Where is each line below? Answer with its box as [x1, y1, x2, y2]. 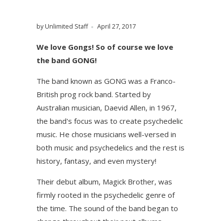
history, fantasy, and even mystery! [37, 156, 156, 166]
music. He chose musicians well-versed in [37, 129, 176, 139]
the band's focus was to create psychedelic [37, 116, 183, 126]
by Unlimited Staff [37, 22, 88, 31]
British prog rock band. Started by [37, 89, 151, 99]
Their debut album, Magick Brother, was [37, 177, 172, 186]
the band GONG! [37, 55, 97, 65]
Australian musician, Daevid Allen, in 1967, [37, 103, 177, 112]
